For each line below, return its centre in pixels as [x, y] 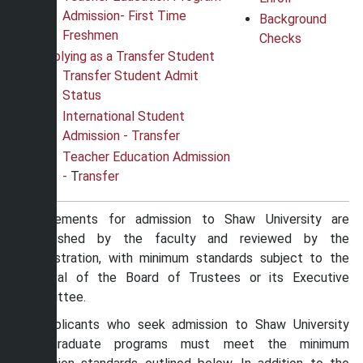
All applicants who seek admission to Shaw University [184, 325]
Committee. [52, 297]
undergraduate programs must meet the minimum [184, 344]
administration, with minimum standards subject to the [184, 258]
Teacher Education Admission [146, 157]
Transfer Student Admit [130, 76]
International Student [124, 116]
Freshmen [90, 35]
